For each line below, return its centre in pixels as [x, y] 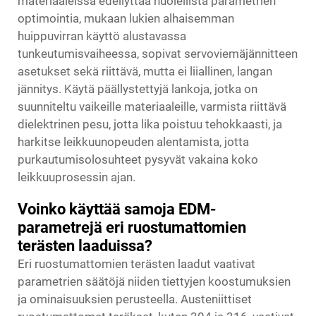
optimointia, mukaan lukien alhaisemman [126, 18]
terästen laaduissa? [85, 246]
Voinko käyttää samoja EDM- [117, 209]
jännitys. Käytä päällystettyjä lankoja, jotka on [138, 89]
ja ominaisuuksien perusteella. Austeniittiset [135, 299]
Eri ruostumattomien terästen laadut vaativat [136, 264]
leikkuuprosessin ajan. [77, 177]
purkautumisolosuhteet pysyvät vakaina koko [138, 159]
